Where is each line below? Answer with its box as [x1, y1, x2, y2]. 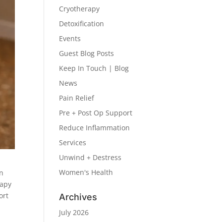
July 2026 [59, 208, 89, 217]
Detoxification [59, 19, 105, 28]
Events [59, 34, 81, 43]
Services [59, 138, 87, 147]
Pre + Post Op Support [59, 108, 133, 117]
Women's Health [59, 167, 113, 177]
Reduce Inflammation [59, 123, 130, 132]
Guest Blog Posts [59, 49, 114, 58]
